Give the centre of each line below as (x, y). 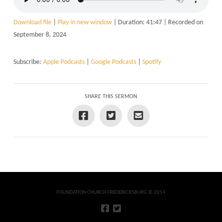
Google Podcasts (113, 62)
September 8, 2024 (40, 35)
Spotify (151, 62)
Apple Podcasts (64, 62)
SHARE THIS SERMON (111, 96)
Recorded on (185, 22)
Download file (32, 22)
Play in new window (84, 22)
